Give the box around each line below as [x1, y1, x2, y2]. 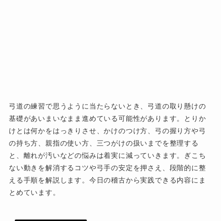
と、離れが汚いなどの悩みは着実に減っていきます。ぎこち [8, 151, 206, 159]
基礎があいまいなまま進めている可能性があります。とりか [8, 114, 206, 122]
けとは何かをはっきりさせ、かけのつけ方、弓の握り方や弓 [8, 126, 206, 135]
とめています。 [8, 188, 60, 196]
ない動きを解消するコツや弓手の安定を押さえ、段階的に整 [8, 163, 206, 172]
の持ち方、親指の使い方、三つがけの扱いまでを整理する [8, 139, 199, 147]
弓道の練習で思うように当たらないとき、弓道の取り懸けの [8, 102, 206, 110]
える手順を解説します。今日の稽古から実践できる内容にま [8, 176, 206, 184]
